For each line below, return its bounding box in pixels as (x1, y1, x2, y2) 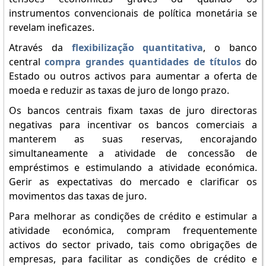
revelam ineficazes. (8, 21, 94, 34)
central (8, 55, 45, 68)
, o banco (203, 41, 258, 54)
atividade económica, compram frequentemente (8, 224, 258, 237)
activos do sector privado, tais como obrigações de (8, 238, 258, 251)
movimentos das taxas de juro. (8, 189, 147, 202)
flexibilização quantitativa (71, 41, 204, 54)
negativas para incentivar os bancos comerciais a (8, 118, 258, 131)
